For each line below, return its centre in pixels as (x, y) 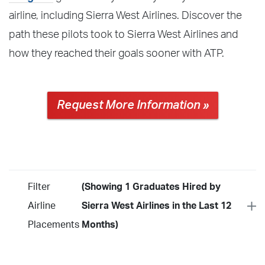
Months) (100, 224)
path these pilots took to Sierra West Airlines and (123, 35)
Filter (39, 187)
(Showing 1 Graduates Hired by (151, 187)
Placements (54, 224)
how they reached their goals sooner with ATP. (117, 54)
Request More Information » (132, 105)
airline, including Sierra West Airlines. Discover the (125, 16)
